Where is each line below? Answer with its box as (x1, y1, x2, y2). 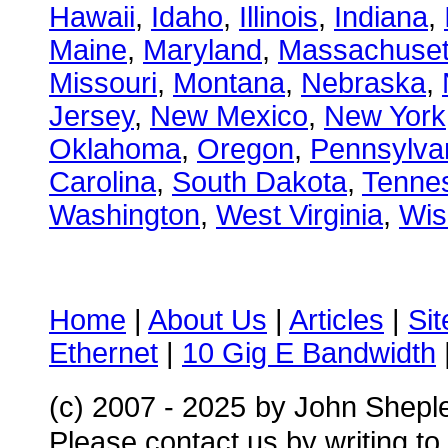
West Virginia (216, 199, 383, 231)
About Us (148, 304, 267, 336)
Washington (49, 199, 200, 231)
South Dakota (172, 166, 347, 198)
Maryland (143, 34, 262, 66)
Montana (173, 67, 285, 99)
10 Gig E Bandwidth (182, 337, 436, 369)
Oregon (197, 133, 294, 165)
